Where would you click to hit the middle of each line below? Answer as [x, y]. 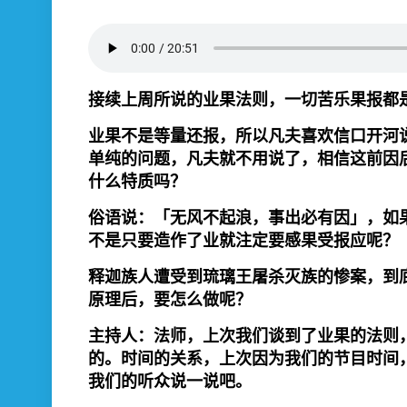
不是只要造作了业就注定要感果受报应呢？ [243, 240]
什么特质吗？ [137, 181]
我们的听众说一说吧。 [170, 381]
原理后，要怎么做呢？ [170, 299]
